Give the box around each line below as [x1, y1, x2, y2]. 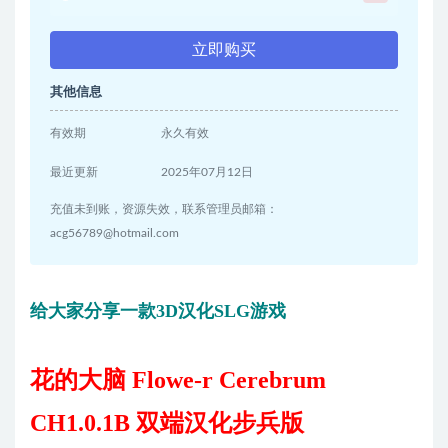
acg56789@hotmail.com [50, 227, 179, 240]
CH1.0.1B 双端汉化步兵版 [30, 410, 304, 437]
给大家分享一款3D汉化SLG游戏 [30, 301, 286, 322]
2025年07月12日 [161, 166, 254, 179]
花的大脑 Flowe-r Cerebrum [30, 367, 326, 394]
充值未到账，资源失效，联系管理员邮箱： [50, 203, 278, 216]
